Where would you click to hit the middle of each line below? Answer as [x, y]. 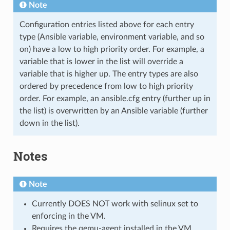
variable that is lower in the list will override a [101, 61]
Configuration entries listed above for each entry [107, 24]
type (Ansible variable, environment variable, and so [112, 37]
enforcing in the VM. [69, 216]
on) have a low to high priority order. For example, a [112, 49]
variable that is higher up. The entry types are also [109, 74]
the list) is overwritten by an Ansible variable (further [113, 111]
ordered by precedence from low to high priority [106, 86]
